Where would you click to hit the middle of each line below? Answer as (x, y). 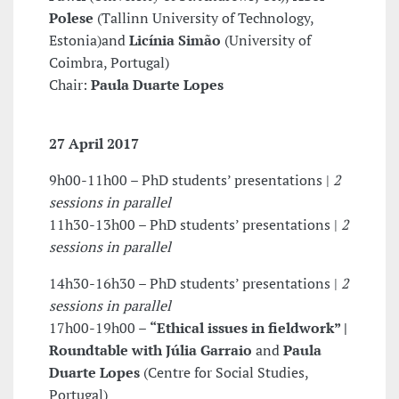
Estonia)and (87, 41)
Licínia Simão (175, 41)
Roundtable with (106, 350)
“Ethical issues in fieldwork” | (248, 328)
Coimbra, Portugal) (109, 63)
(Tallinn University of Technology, (205, 18)
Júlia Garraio (211, 350)
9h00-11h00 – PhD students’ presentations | (191, 180)
